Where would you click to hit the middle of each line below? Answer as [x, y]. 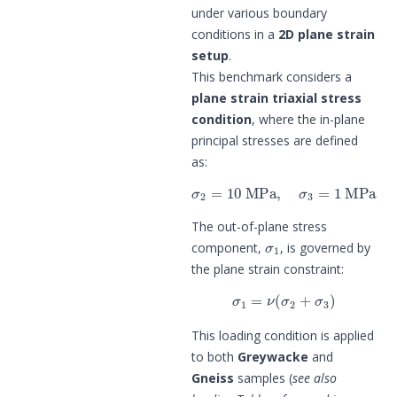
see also [315, 378]
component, [228, 247]
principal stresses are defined [275, 140]
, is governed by [326, 247]
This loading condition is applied [283, 335]
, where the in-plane [308, 119]
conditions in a [235, 34]
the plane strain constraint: [268, 269]
